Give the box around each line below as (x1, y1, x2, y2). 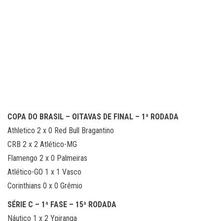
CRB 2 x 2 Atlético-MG (7, 140, 77, 149)
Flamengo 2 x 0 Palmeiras (7, 153, 87, 163)
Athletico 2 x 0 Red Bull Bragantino (7, 126, 114, 135)
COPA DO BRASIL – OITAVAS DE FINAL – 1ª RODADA (7, 112, 179, 121)
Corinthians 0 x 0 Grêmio (7, 181, 82, 190)
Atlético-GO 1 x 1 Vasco (7, 167, 81, 177)
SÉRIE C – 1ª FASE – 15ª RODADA (7, 200, 116, 209)
